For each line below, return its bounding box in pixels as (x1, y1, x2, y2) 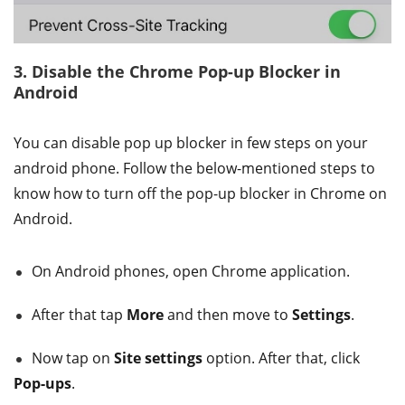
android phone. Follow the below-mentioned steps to (14, 158, 375, 179)
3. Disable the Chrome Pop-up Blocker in (14, 61, 341, 83)
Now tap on (32, 348, 114, 369)
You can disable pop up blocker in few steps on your (14, 133, 368, 154)
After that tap (32, 305, 127, 325)
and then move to (164, 305, 292, 325)
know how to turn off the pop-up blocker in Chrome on (14, 184, 387, 204)
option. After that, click (202, 348, 360, 369)
